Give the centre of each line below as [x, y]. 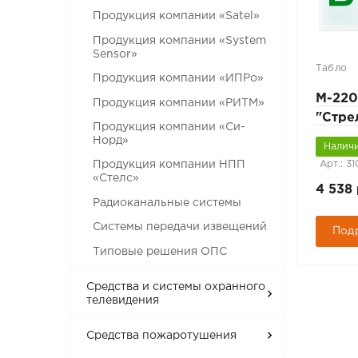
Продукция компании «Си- [169, 127]
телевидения [123, 301]
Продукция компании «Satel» [177, 16]
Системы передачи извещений [180, 227]
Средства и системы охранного [176, 287]
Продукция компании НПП [169, 165]
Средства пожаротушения [162, 335]
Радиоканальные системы [167, 203]
